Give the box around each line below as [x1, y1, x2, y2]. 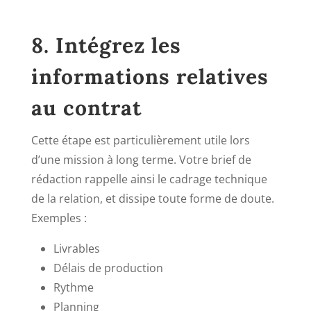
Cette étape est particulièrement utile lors [31, 132, 250, 148]
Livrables [53, 240, 100, 256]
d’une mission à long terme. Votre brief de [31, 151, 251, 167]
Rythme [53, 279, 94, 295]
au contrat [31, 94, 142, 121]
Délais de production [53, 260, 163, 276]
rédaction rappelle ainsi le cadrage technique [31, 171, 267, 187]
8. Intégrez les [31, 31, 181, 58]
